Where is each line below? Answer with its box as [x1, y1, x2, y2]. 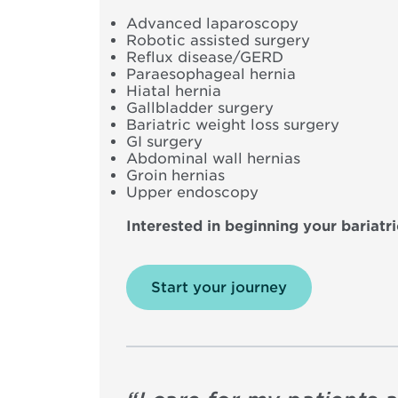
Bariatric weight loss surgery [126, 116, 339, 134]
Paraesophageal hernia [126, 66, 296, 84]
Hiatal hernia [126, 83, 221, 100]
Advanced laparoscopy [126, 15, 298, 33]
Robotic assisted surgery [126, 32, 310, 50]
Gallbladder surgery [126, 99, 274, 117]
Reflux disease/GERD [126, 49, 283, 67]
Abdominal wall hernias [126, 150, 300, 168]
